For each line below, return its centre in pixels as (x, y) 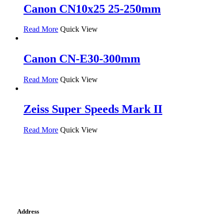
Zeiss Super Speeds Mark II (93, 109)
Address (28, 212)
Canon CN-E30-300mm (82, 59)
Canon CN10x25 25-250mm (92, 9)
